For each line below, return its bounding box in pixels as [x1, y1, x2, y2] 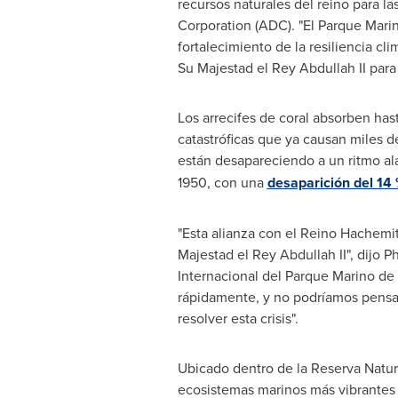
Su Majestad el [177, 58, 272, 77]
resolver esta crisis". [177, 308, 298, 328]
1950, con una [177, 172, 267, 192]
